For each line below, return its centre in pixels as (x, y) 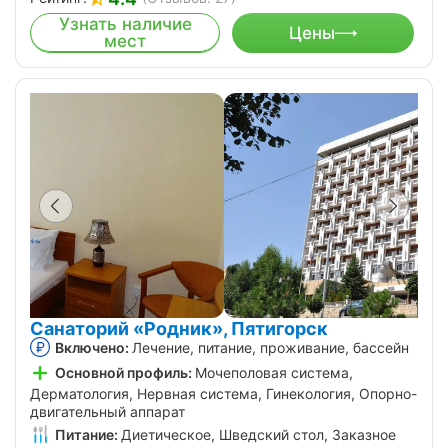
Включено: (92, 348)
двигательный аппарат (107, 411)
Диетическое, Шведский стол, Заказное (258, 434)
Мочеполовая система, (274, 373)
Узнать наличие (125, 24)
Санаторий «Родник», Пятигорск (179, 329)
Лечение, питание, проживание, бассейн (270, 348)
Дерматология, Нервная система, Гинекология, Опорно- (223, 393)
